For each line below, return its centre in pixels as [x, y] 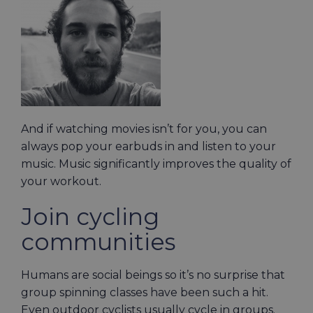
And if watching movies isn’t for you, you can [144, 129]
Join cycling [90, 217]
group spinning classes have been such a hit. [145, 292]
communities [98, 242]
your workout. [63, 181]
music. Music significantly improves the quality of [156, 164]
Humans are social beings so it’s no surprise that [153, 275]
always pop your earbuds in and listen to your [148, 146]
